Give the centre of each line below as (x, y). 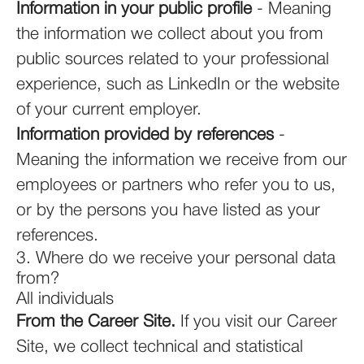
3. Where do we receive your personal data (176, 259)
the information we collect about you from (170, 35)
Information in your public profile (134, 9)
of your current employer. (109, 110)
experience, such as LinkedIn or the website (178, 85)
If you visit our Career (256, 322)
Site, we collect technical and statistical (160, 347)
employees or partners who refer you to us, (176, 186)
